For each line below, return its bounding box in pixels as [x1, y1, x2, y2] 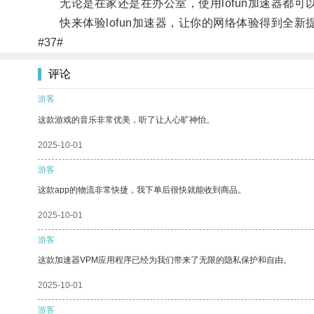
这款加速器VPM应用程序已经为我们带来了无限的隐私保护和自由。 [38, 254, 292, 265]
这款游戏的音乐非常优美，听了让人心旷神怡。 [38, 114, 214, 125]
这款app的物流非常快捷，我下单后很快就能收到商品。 [38, 184, 246, 195]
